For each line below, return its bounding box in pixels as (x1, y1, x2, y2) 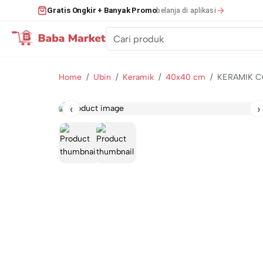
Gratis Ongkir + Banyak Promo (47, 6, 157, 15)
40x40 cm (166, 72, 205, 82)
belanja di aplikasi (156, 5, 216, 15)
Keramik (123, 72, 154, 82)
